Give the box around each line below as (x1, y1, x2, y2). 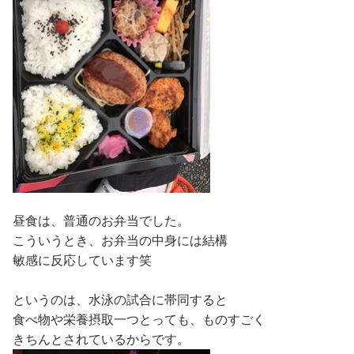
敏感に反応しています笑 (13, 252, 152, 269)
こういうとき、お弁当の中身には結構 (13, 232, 228, 249)
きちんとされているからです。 (13, 331, 190, 348)
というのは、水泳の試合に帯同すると (13, 292, 228, 308)
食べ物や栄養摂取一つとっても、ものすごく (13, 311, 265, 328)
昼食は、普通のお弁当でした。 (13, 213, 190, 229)
